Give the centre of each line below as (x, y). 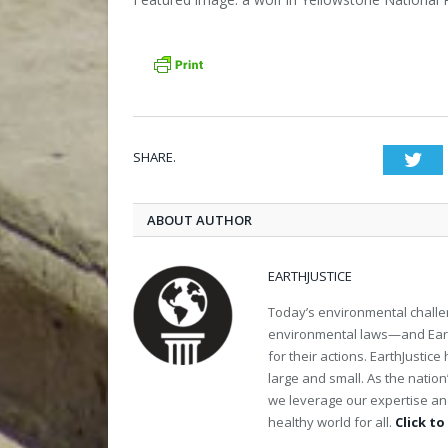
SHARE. (154, 157)
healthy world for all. (331, 422)
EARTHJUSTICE (310, 276)
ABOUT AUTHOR (199, 220)
